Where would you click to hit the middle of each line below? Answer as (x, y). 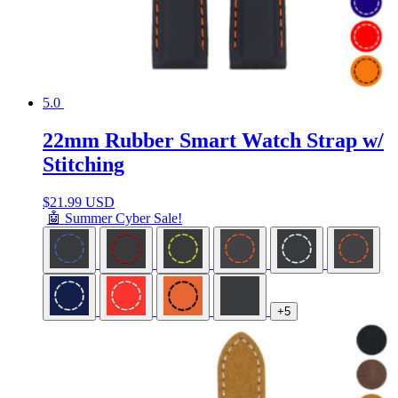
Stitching (84, 165)
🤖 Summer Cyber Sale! (115, 218)
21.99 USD (82, 202)
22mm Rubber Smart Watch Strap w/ (213, 141)
